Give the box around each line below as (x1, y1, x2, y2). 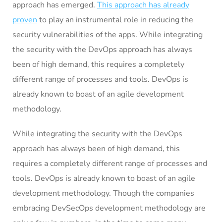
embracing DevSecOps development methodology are (12, 203, 206, 214)
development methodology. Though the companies (12, 188, 194, 199)
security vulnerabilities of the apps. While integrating (12, 29, 203, 41)
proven (12, 14, 37, 26)
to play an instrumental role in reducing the (37, 14, 193, 26)
